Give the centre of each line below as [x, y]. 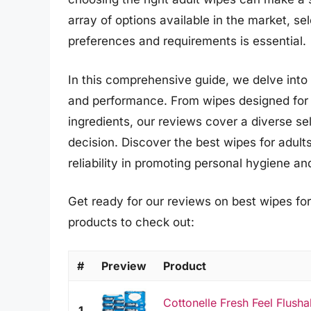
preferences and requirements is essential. [187, 41]
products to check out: [131, 222]
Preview [124, 266]
